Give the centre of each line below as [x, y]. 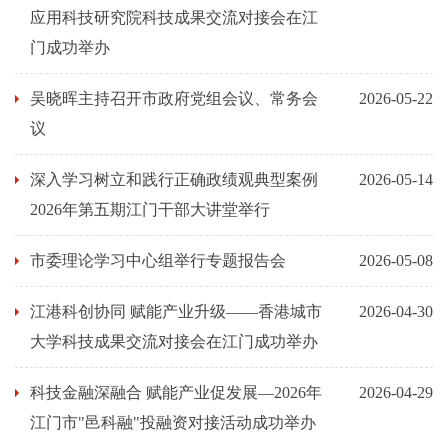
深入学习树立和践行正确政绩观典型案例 [174, 179]
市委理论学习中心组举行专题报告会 [158, 260]
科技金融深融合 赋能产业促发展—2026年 [176, 392]
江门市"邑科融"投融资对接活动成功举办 [173, 422]
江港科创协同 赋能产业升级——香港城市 [176, 311]
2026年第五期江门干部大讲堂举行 [150, 209]
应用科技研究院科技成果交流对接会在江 [174, 17]
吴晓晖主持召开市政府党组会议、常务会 [174, 98]
